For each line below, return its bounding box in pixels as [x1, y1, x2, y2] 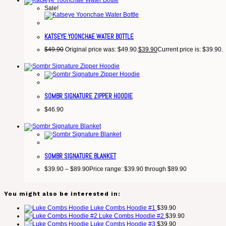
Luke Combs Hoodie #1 [90, 204, 155, 212]
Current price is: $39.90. [157, 46, 223, 53]
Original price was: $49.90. [65, 46, 138, 53]
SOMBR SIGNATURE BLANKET [44, 151, 116, 160]
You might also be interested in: [4, 190, 121, 198]
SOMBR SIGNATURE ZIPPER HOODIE [44, 92, 133, 101]
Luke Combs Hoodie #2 [99, 212, 164, 220]
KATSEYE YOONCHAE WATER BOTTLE [44, 32, 134, 41]
